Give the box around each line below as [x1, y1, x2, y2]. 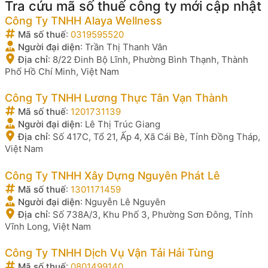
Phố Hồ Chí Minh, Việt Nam [5, 65, 119, 77]
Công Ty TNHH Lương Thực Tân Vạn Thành [5, 92, 228, 104]
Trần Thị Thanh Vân [85, 41, 167, 53]
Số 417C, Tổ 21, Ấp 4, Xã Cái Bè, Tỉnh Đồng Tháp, [53, 131, 260, 142]
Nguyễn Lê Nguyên [85, 196, 166, 208]
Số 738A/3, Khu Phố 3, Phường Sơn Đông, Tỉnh [53, 208, 253, 220]
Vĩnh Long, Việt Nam [5, 220, 91, 232]
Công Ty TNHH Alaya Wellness [5, 14, 162, 27]
